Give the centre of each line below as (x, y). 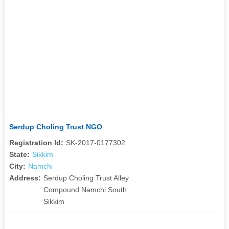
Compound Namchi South (85, 189)
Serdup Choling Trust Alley (86, 178)
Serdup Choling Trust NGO (55, 127)
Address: (25, 178)
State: (19, 154)
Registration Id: (36, 142)
